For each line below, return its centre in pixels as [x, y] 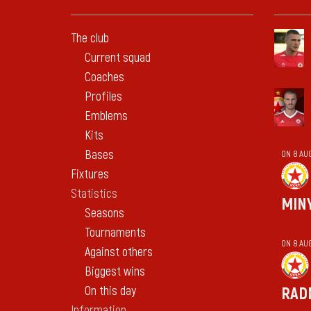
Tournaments [115, 233]
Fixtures [90, 175]
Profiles [103, 97]
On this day [110, 291]
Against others [119, 252]
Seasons [104, 213]
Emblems [106, 116]
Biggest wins [115, 272]
